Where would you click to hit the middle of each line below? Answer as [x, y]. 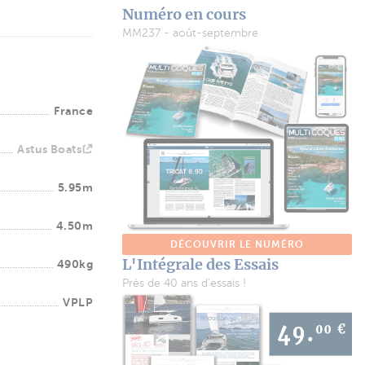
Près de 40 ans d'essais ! [184, 284]
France [73, 111]
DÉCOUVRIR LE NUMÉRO [237, 245]
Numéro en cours [184, 14]
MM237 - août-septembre [190, 33]
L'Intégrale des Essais [200, 265]
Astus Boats [49, 149]
